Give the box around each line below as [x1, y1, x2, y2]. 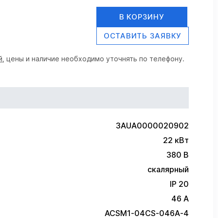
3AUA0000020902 [116, 120, 189, 130]
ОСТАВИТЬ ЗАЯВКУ [103, 31, 182, 40]
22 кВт [163, 135, 189, 145]
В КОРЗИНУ [119, 12, 164, 21]
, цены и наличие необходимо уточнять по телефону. [2, 54, 185, 63]
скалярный [147, 164, 189, 174]
